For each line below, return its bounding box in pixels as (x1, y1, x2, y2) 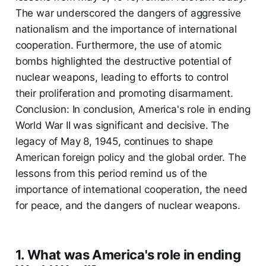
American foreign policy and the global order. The (15, 151, 246, 164)
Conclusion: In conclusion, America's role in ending (15, 103, 251, 116)
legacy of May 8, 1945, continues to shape (15, 135, 213, 148)
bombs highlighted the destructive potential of (15, 55, 232, 68)
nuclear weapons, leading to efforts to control (15, 71, 229, 84)
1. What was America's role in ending (15, 247, 241, 263)
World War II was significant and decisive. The (15, 119, 229, 132)
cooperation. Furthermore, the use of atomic (15, 39, 221, 52)
